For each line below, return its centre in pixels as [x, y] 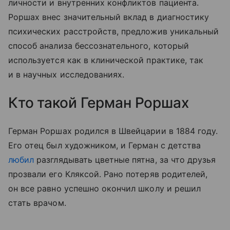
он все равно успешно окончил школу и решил [105, 188]
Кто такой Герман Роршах [99, 102]
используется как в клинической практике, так [106, 60]
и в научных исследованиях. [66, 74]
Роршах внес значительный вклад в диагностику [109, 17]
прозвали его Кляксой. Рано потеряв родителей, [108, 174]
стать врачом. [37, 203]
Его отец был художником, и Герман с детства [105, 145]
